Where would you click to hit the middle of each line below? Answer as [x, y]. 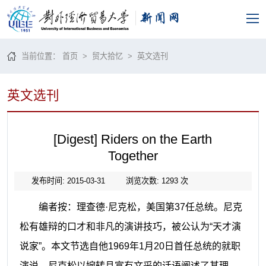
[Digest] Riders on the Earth [133, 139]
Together [133, 156]
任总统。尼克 [213, 207]
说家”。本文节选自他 [64, 246]
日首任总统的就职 [202, 246]
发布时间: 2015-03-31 [68, 180]
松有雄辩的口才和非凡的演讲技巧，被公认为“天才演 [130, 226]
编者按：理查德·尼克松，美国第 [106, 207]
